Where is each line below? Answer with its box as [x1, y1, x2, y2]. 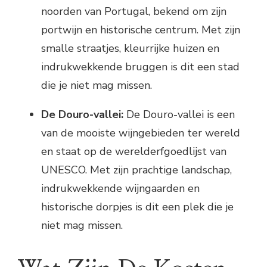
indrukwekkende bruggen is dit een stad [41, 60, 240, 74]
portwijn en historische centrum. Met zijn [41, 23, 240, 38]
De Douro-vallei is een [123, 107, 235, 122]
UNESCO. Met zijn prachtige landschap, [41, 163, 232, 178]
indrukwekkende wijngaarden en [41, 181, 200, 196]
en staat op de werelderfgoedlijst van [41, 144, 226, 159]
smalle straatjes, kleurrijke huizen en [41, 41, 219, 56]
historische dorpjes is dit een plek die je [41, 200, 234, 215]
